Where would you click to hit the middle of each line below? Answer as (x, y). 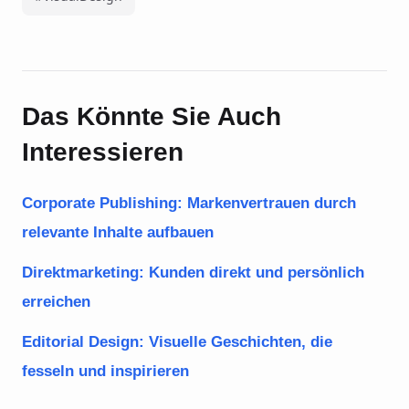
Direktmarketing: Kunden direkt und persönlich (193, 273)
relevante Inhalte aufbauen (118, 232)
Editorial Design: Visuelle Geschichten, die (177, 342)
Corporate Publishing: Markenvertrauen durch (189, 203)
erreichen (56, 302)
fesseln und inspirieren (105, 371)
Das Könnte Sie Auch (152, 116)
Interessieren (103, 152)
